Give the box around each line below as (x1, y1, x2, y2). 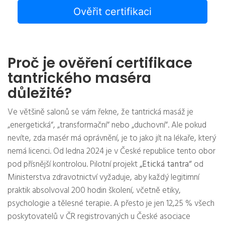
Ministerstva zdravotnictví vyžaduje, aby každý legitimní (8, 171, 199, 185)
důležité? (8, 83, 72, 103)
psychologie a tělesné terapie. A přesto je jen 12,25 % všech (8, 197, 214, 211)
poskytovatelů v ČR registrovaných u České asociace (8, 210, 190, 224)
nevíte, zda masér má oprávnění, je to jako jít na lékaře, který (8, 132, 216, 146)
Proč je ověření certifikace (8, 53, 192, 73)
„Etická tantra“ (140, 158, 192, 172)
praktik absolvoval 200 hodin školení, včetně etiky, (8, 184, 181, 198)
